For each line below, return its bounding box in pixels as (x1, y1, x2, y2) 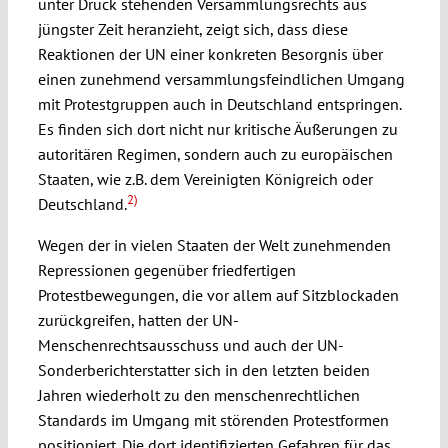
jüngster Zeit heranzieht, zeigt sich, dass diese (37, 19, 348, 40)
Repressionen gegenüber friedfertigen (37, 260, 296, 281)
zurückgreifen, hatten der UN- (37, 310, 239, 331)
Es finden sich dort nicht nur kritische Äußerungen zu (37, 119, 398, 140)
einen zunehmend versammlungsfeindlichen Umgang (37, 69, 405, 90)
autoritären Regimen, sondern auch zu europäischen (37, 144, 393, 165)
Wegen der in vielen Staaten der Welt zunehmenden (37, 235, 391, 256)
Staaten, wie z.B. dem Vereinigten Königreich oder (37, 169, 373, 190)
